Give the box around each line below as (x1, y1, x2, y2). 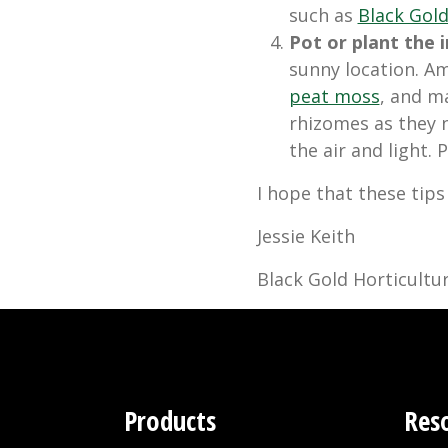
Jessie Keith (256, 224, 355, 249)
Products (124, 402, 216, 440)
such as (288, 3, 358, 28)
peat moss (288, 84, 380, 109)
